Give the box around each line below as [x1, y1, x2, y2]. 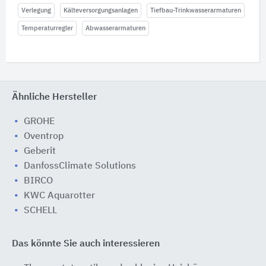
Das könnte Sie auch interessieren [12, 239, 160, 249]
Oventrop [24, 132, 64, 141]
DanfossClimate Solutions [24, 161, 136, 171]
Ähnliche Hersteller [12, 93, 97, 102]
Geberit [24, 147, 56, 156]
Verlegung [21, 7, 51, 14]
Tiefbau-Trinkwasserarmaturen [150, 7, 241, 14]
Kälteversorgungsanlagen [64, 7, 138, 14]
